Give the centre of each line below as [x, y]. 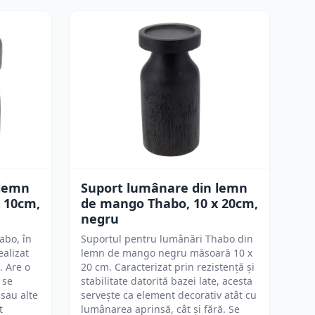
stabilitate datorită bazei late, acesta [167, 281]
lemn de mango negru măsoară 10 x [167, 253]
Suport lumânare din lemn [164, 188]
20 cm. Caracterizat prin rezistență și [168, 267]
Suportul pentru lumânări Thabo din [167, 239]
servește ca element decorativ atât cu [169, 295]
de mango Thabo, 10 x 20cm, [169, 203]
